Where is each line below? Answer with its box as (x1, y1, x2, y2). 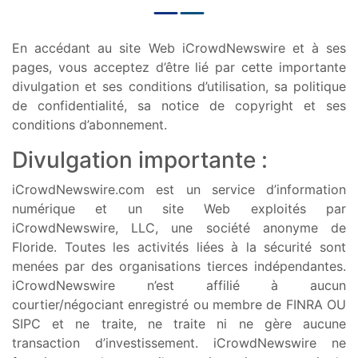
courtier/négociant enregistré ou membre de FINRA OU (12, 296, 346, 312)
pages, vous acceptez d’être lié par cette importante (12, 58, 346, 75)
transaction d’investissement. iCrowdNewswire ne (12, 334, 346, 351)
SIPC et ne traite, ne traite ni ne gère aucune (12, 315, 346, 332)
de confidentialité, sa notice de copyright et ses (12, 97, 346, 113)
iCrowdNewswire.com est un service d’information (12, 181, 346, 197)
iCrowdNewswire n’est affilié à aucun (12, 276, 346, 293)
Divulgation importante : (12, 145, 268, 173)
